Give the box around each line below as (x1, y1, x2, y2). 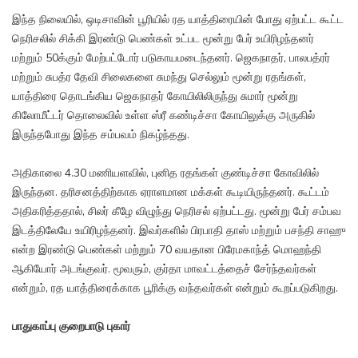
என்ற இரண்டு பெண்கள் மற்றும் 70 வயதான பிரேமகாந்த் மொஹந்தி (12, 242, 321, 258)
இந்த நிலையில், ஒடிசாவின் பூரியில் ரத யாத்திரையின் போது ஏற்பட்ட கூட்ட (12, 12, 344, 28)
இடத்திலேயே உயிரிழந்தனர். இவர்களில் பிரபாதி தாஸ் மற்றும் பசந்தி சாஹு (12, 223, 346, 239)
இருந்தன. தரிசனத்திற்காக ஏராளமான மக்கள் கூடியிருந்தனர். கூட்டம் (12, 185, 329, 201)
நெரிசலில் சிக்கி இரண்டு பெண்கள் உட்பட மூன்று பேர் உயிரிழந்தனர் (12, 31, 314, 47)
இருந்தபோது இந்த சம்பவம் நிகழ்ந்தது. (12, 127, 189, 143)
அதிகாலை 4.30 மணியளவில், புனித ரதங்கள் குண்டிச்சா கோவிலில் (12, 165, 319, 181)
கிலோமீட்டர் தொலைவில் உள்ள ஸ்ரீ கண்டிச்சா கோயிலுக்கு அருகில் (12, 108, 315, 124)
